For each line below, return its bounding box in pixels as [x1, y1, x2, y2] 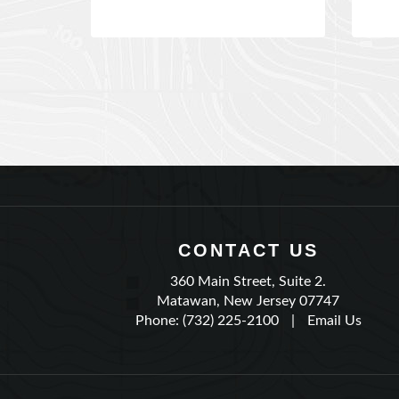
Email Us [306, 288, 362, 302]
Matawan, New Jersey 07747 [157, 268, 340, 282]
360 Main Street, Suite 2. [170, 248, 327, 263]
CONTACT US [177, 215, 319, 234]
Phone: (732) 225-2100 [134, 288, 279, 302]
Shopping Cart [257, 380, 352, 395]
